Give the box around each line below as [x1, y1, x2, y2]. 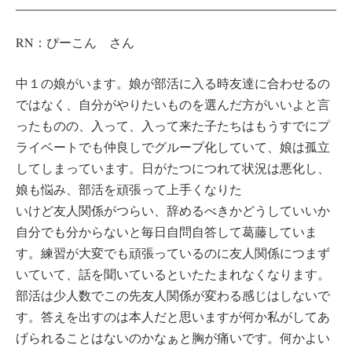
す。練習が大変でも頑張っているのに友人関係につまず [16, 244, 330, 262]
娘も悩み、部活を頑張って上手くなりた [16, 181, 242, 198]
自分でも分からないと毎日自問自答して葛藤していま [16, 223, 317, 240]
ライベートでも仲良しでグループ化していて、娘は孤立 [16, 138, 330, 156]
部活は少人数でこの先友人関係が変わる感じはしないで [16, 287, 330, 304]
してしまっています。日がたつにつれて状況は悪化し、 [16, 159, 330, 177]
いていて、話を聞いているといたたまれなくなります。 [16, 266, 330, 283]
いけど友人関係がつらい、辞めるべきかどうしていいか [16, 202, 330, 219]
